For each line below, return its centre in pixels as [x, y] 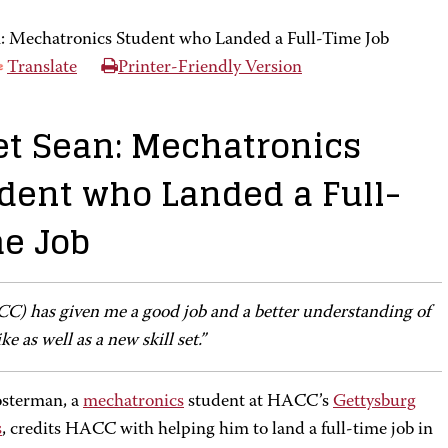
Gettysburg [374, 402]
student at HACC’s [258, 402]
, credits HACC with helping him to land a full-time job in [217, 430]
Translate [42, 68]
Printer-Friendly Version [210, 68]
